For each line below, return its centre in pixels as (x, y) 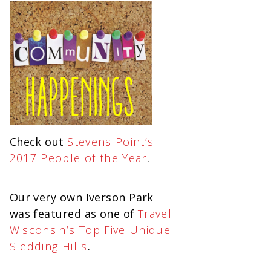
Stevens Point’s (111, 141)
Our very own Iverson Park (81, 197)
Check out (38, 141)
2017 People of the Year (78, 158)
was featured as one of (74, 213)
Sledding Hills (48, 246)
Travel (155, 213)
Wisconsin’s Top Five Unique (90, 230)
